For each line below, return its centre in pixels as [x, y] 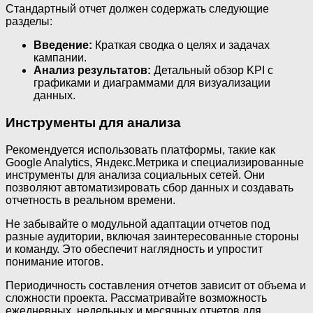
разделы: [29, 22]
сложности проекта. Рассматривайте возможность [136, 298]
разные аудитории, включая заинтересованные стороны [152, 236]
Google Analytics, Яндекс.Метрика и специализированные [155, 162]
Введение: [63, 45]
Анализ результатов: [92, 71]
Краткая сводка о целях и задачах [181, 45]
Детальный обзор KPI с [212, 71]
